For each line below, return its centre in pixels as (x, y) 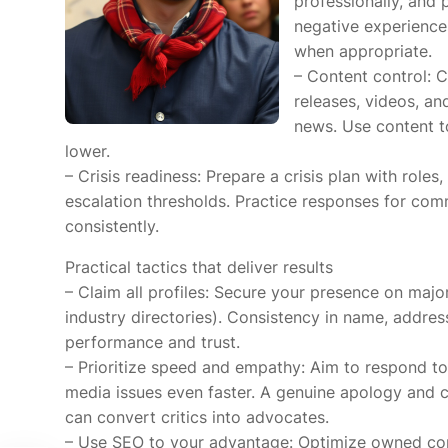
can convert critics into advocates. (197, 417)
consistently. (112, 226)
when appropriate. (362, 51)
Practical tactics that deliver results (199, 267)
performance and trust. (152, 342)
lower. (87, 151)
